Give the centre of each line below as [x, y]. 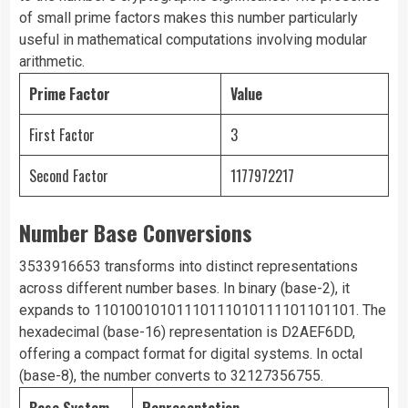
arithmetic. [52, 62]
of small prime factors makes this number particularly [189, 18]
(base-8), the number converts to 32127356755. [171, 376]
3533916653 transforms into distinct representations [189, 267]
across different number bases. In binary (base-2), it [184, 289]
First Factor [62, 135]
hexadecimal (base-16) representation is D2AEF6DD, [187, 332]
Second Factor [69, 176]
